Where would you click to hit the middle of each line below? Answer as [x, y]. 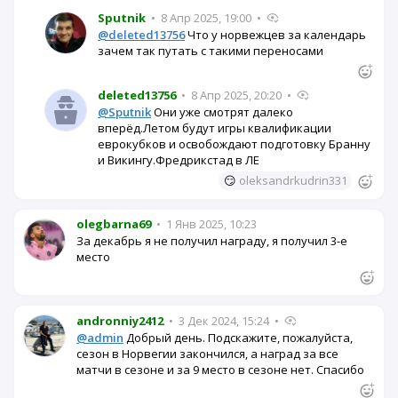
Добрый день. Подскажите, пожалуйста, [238, 338]
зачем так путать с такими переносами [211, 50]
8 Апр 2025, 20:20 [236, 96]
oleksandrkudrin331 [293, 181]
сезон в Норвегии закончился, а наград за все [207, 354]
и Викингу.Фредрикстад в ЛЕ [179, 160]
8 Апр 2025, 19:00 [206, 17]
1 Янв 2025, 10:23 [210, 224]
